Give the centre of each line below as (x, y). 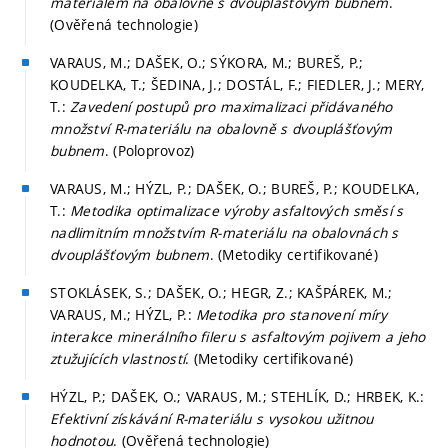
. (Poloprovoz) (149, 150)
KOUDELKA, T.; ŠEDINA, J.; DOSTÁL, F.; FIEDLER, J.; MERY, (237, 84)
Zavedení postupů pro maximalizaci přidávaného (231, 106)
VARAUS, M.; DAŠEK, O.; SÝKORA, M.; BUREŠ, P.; (207, 62)
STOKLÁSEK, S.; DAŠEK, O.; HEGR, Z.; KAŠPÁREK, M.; (221, 292)
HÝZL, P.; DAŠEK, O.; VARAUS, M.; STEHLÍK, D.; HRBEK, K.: (237, 396)
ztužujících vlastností (118, 358)
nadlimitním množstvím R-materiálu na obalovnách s (224, 232)
